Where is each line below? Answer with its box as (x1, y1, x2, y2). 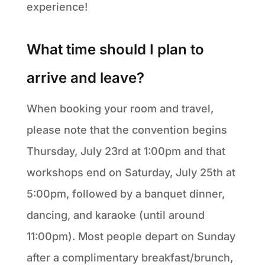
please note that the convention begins (26, 123, 227, 136)
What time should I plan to (26, 40, 204, 58)
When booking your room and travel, (26, 102, 214, 115)
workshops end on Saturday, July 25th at (26, 166, 235, 179)
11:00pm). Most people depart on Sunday (26, 230, 235, 243)
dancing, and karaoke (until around (26, 208, 205, 221)
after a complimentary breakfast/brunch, (26, 251, 233, 264)
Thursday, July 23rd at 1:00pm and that (26, 144, 225, 157)
